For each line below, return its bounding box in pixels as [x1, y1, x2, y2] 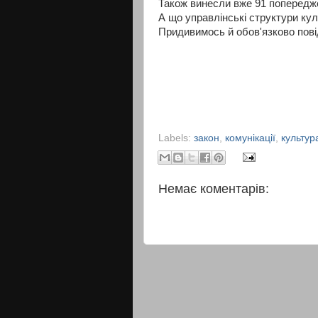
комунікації [225, 133, 275, 143]
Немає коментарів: [158, 181, 269, 196]
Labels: [158, 133, 194, 143]
